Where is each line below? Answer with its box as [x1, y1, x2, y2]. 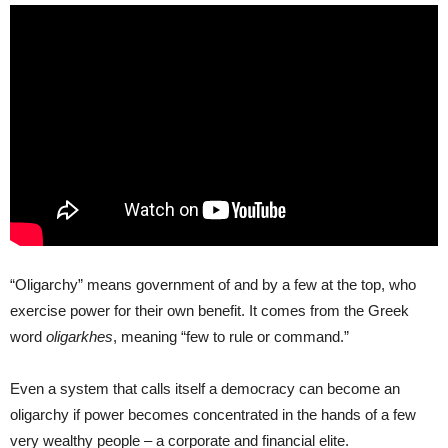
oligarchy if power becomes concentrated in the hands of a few [10, 405, 416, 423]
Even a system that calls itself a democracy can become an [10, 379, 400, 397]
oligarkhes [46, 327, 113, 345]
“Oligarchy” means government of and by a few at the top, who [10, 275, 416, 293]
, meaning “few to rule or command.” [113, 327, 349, 345]
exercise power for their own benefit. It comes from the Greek [10, 301, 409, 319]
